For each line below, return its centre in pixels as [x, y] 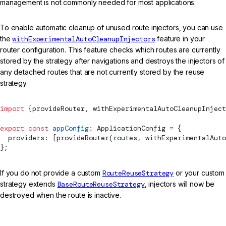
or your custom [199, 173]
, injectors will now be [180, 184]
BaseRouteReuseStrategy [101, 184]
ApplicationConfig [131, 128]
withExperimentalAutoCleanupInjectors [84, 39]
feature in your [180, 39]
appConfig [69, 128]
